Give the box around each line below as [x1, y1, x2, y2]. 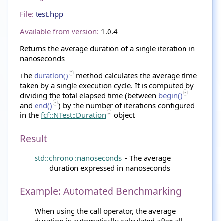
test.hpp [36, 9, 63, 19]
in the [20, 110, 41, 120]
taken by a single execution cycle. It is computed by [20, 80, 194, 90]
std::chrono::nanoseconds [35, 153, 122, 163]
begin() [158, 90, 183, 100]
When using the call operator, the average [35, 206, 176, 216]
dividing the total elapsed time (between [20, 90, 158, 100]
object [112, 110, 135, 120]
